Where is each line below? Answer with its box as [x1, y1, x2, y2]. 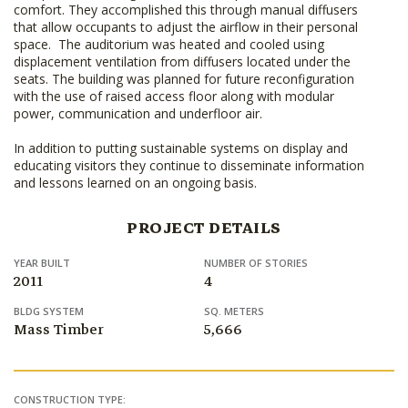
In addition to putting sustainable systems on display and [14, 139, 348, 158]
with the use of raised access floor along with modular [14, 87, 334, 106]
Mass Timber [14, 318, 104, 342]
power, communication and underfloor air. [14, 105, 262, 123]
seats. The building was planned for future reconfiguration [14, 70, 354, 88]
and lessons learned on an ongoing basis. [14, 174, 257, 192]
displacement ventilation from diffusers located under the [14, 53, 351, 71]
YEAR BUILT [14, 256, 70, 270]
